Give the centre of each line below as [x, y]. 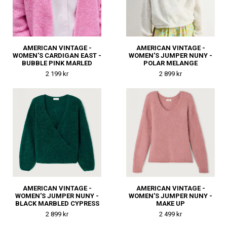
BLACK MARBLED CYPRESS [57, 204]
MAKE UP [171, 204]
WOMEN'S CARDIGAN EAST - [57, 56]
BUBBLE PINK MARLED [57, 63]
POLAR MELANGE [171, 63]
